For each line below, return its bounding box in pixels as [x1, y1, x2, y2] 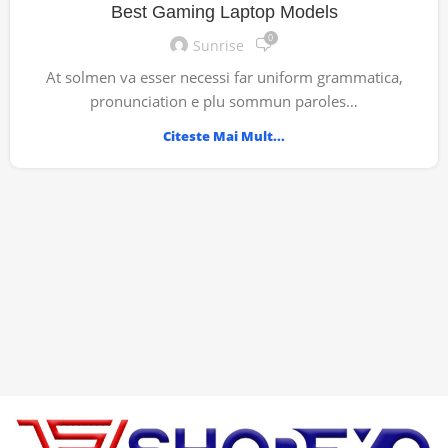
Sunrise [192, 35, 244, 55]
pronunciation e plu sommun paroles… [90, 91, 358, 112]
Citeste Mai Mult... [163, 127, 285, 146]
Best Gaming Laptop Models [110, 2, 338, 23]
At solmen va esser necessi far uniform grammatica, [45, 67, 403, 88]
